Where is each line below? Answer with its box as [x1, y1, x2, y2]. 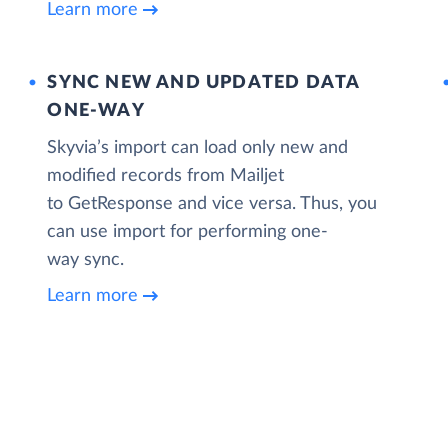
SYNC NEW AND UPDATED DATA [47, 73, 360, 92]
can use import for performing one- [47, 222, 329, 241]
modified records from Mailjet [47, 166, 285, 185]
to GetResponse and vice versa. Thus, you [47, 194, 378, 213]
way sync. [47, 250, 125, 269]
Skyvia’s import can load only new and [47, 138, 349, 157]
